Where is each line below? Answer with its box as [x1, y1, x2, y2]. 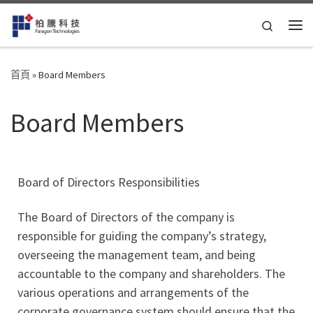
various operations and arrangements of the [17, 284, 249, 300]
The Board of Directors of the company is [17, 208, 235, 225]
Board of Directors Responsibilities [17, 174, 200, 191]
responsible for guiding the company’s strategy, [17, 227, 266, 244]
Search [274, 17, 304, 31]
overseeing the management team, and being [17, 246, 256, 263]
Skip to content [19, 13, 87, 27]
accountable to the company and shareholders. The [17, 265, 285, 282]
